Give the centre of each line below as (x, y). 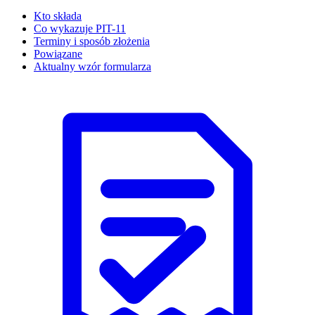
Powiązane (58, 53)
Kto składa (58, 15)
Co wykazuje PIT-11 (80, 28)
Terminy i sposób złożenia (92, 41)
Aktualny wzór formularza (92, 66)
